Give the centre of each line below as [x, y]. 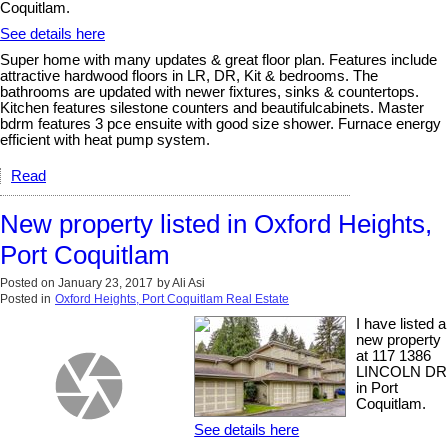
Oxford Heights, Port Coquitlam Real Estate [172, 298]
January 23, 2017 [105, 282]
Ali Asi [188, 282]
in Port [377, 387]
